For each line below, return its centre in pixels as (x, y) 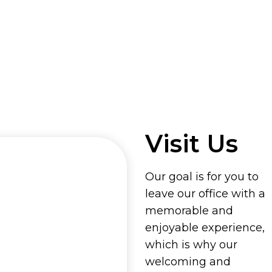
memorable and (189, 211)
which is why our (191, 245)
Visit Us (192, 144)
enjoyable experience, (205, 228)
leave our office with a (205, 194)
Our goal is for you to (202, 177)
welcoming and (188, 262)
